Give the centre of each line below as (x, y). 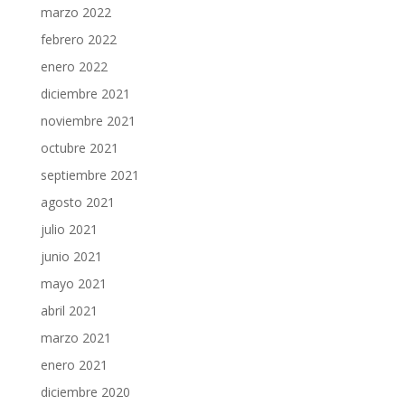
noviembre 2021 (88, 121)
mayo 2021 (73, 284)
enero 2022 (74, 67)
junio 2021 (71, 257)
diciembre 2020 (85, 392)
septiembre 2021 (89, 175)
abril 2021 (69, 311)
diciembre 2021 (85, 94)
